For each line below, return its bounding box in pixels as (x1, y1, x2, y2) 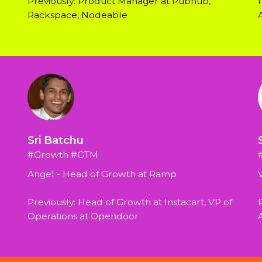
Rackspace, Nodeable (27, 9, 128, 21)
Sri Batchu (27, 133, 84, 147)
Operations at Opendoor (27, 211, 139, 222)
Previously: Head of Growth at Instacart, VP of (27, 196, 233, 208)
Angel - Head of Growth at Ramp (27, 168, 177, 180)
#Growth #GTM (27, 149, 99, 161)
